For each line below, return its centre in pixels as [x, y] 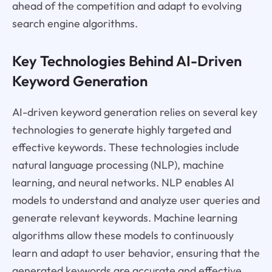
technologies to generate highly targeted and [121, 130]
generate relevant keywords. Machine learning [124, 218]
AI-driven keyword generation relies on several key [134, 112]
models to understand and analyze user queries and [136, 200]
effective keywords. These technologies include [125, 148]
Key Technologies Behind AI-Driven [127, 61]
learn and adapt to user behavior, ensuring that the [136, 253]
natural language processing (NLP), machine [118, 165]
